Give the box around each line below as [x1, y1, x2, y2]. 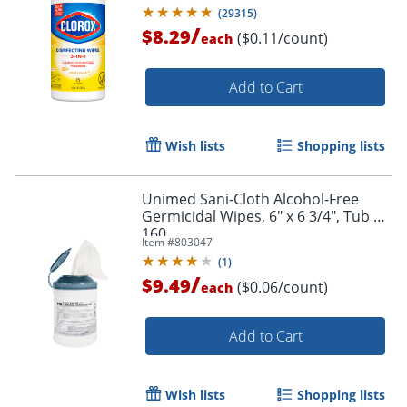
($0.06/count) [237, 277, 328, 298]
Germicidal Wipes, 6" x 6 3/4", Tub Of [142, 206, 389, 227]
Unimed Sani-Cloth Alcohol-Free [142, 189, 359, 210]
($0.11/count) [237, 28, 328, 49]
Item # [142, 234, 174, 251]
